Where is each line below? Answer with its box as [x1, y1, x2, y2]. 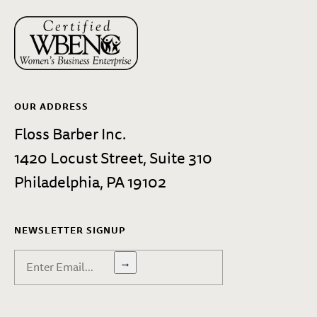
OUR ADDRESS [14, 99, 88, 114]
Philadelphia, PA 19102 [14, 169, 166, 195]
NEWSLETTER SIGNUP [14, 223, 125, 238]
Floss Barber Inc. [14, 121, 126, 146]
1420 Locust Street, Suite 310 [14, 145, 212, 171]
